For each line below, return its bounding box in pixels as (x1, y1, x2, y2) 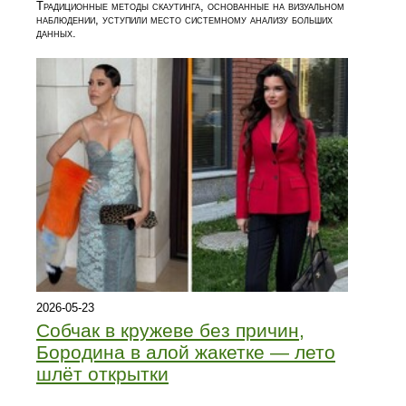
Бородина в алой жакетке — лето (36, 341, 335, 362)
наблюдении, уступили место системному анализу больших (36, 12, 333, 26)
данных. (36, 25, 76, 40)
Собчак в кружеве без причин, (36, 319, 304, 341)
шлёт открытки (36, 362, 169, 384)
